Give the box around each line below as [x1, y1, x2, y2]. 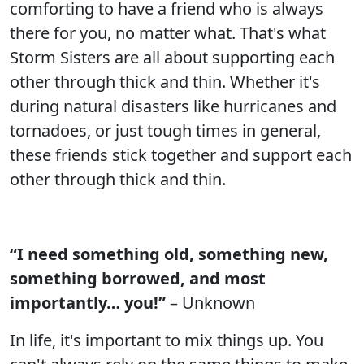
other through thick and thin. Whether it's [10, 71, 320, 93]
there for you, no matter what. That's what [10, 22, 326, 44]
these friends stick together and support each [10, 144, 352, 166]
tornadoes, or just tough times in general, [10, 119, 321, 141]
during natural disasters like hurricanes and [10, 95, 336, 117]
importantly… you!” [10, 292, 166, 314]
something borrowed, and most [10, 267, 266, 289]
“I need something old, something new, [10, 243, 328, 265]
